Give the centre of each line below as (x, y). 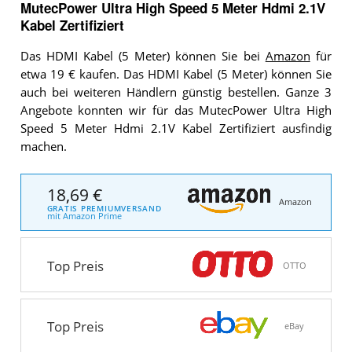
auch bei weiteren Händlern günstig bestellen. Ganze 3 (176, 93)
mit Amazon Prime (84, 216)
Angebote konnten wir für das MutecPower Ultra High (176, 111)
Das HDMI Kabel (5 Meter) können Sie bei (143, 57)
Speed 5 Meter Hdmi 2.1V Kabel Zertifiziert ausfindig (176, 129)
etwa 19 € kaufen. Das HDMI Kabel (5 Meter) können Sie (176, 75)
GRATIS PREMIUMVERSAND (104, 208)
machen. (43, 147)
